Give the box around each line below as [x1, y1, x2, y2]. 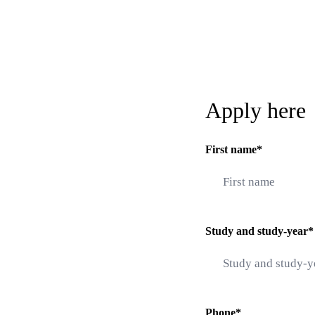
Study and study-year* [205, 225, 314, 238]
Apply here [205, 98, 306, 124]
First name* [205, 143, 262, 156]
